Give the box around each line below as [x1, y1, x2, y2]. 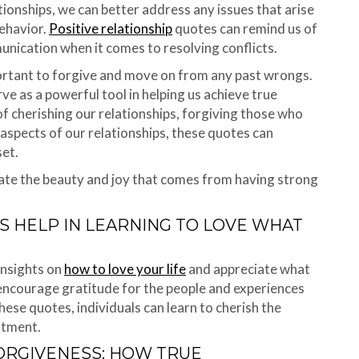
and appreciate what [186, 260, 310, 277]
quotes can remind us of [172, 20, 317, 37]
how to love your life [64, 260, 186, 277]
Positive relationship [49, 20, 172, 37]
